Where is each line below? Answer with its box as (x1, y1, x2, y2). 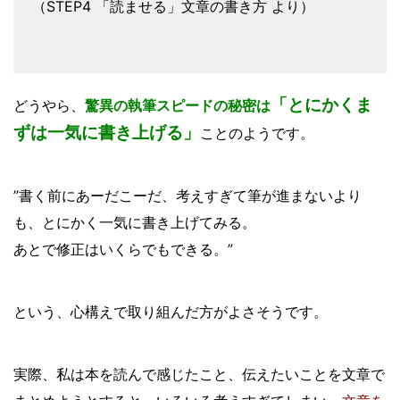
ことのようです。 (200, 124, 314, 142)
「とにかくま (271, 94, 372, 115)
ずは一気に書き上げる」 (13, 121, 200, 143)
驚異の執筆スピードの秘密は (85, 96, 271, 114)
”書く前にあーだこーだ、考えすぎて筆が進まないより (13, 187, 362, 204)
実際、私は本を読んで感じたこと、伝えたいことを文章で (13, 365, 385, 383)
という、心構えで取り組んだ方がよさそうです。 (13, 303, 328, 321)
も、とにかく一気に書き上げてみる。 (13, 213, 256, 231)
